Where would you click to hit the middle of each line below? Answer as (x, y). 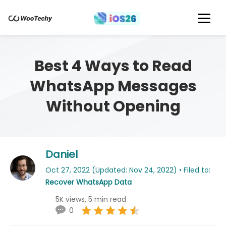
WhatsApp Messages (113, 86)
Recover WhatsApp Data (89, 182)
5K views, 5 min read (91, 199)
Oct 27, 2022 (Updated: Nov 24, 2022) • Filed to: (128, 170)
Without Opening (113, 106)
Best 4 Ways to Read (113, 66)
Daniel (62, 154)
